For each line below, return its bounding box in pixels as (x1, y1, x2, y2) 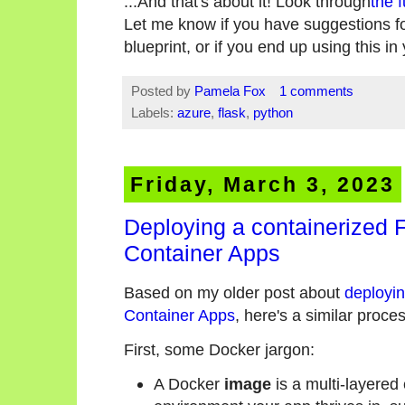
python (253, 105, 293, 121)
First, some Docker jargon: (124, 340, 315, 360)
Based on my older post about (124, 282, 344, 302)
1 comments (278, 83, 353, 99)
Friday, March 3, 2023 (130, 173, 396, 197)
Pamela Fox (194, 83, 269, 99)
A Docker (154, 374, 224, 394)
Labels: (131, 105, 177, 121)
